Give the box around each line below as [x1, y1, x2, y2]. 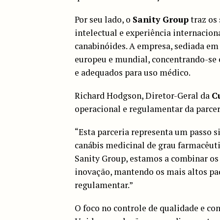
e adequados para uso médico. [75, 66, 191, 78]
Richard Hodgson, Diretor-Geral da [75, 89, 212, 101]
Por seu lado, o [75, 13, 133, 25]
